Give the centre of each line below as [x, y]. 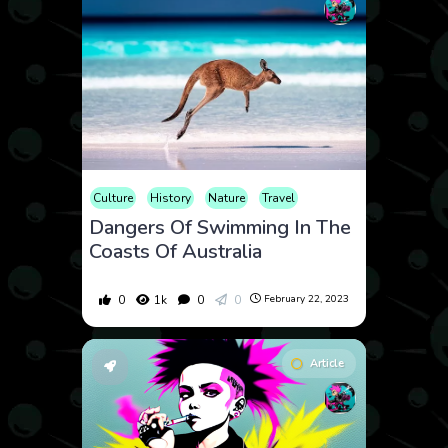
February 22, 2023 [306, 299]
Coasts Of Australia [176, 251]
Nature [227, 197]
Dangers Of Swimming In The [220, 227]
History [171, 197]
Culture [113, 197]
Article [326, 363]
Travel [279, 197]
